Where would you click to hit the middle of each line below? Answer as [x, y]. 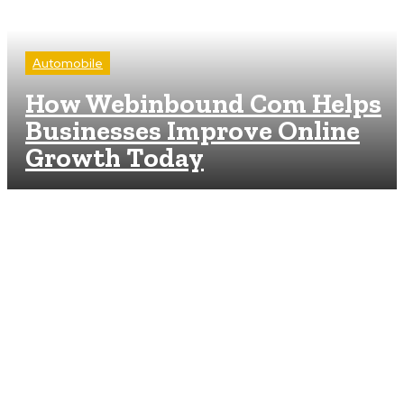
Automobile [68, 63]
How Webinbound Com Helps [203, 104]
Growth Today [115, 158]
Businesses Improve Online [193, 131]
